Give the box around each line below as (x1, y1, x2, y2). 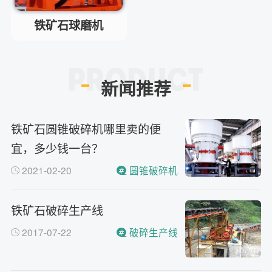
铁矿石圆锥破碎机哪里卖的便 (10, 120, 161, 137)
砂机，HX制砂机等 (134, 20, 206, 33)
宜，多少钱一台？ (10, 140, 103, 157)
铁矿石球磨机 (34, 17, 104, 34)
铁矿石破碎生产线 (10, 202, 103, 219)
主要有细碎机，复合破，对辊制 (134, 6, 253, 19)
